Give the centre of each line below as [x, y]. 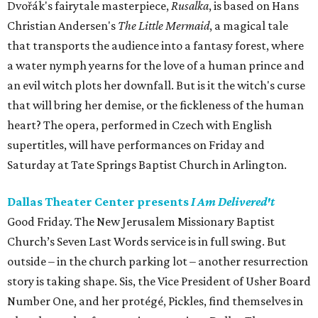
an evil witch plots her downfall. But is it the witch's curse [156, 86]
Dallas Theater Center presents [99, 202]
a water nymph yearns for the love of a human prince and [156, 66]
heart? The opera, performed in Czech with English [139, 125]
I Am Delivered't [233, 202]
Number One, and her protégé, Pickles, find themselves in [155, 301]
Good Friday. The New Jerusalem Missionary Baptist [141, 222]
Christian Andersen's [62, 26]
